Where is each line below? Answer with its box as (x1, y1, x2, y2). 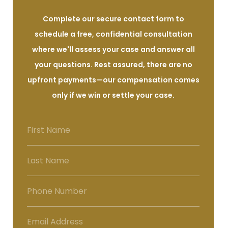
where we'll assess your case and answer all (32, 44, 195, 54)
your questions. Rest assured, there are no (34, 60, 192, 70)
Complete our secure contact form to (42, 14, 184, 24)
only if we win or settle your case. (52, 90, 175, 100)
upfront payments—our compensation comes (27, 75, 199, 85)
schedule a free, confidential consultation (34, 29, 192, 39)
